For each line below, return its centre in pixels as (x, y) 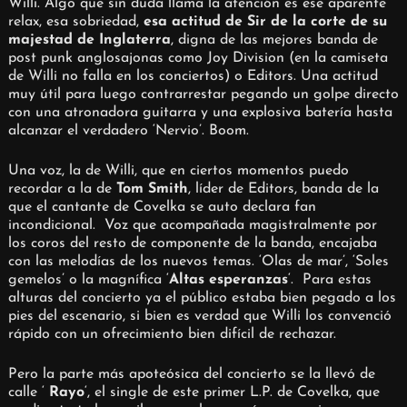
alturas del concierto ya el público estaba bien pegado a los (202, 298)
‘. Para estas (329, 279)
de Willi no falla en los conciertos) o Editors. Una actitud (193, 76)
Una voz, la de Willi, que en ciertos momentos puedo (178, 170)
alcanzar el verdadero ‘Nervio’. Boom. (128, 130)
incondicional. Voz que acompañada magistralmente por (192, 225)
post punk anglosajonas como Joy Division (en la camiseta (198, 58)
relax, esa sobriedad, (75, 21)
